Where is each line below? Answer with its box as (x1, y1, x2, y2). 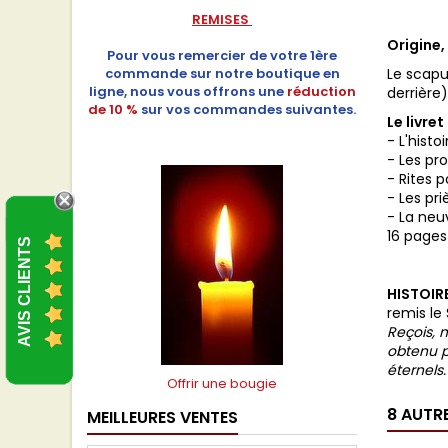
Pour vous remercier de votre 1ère (107, 46, 337, 65)
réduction (286, 82, 356, 101)
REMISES (192, 10, 249, 29)
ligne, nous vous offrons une (88, 82, 284, 101)
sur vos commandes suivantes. (141, 100, 356, 119)
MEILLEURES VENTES (87, 406, 238, 429)
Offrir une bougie (167, 374, 277, 393)
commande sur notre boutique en (104, 64, 340, 83)
